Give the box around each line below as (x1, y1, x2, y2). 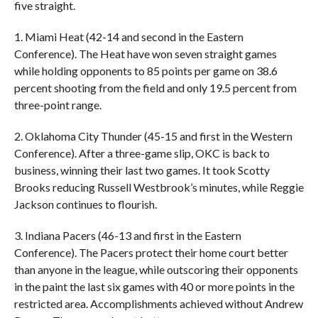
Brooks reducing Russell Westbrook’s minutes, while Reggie (13, 180, 304, 194)
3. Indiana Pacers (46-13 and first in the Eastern (13, 228, 241, 242)
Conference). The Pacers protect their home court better (13, 245, 288, 259)
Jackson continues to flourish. (13, 197, 157, 211)
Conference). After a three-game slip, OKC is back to (13, 146, 270, 160)
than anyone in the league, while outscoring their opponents (13, 262, 298, 276)
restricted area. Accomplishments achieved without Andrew (13, 296, 303, 310)
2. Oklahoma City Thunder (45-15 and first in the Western (13, 128, 292, 143)
